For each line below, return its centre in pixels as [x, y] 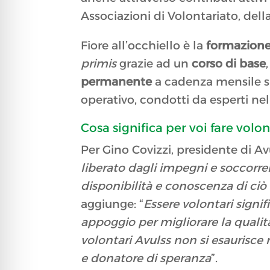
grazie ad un [154, 64]
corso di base [229, 64]
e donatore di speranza [146, 259]
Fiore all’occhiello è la [144, 46]
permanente [117, 82]
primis [99, 64]
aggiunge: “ [112, 204]
